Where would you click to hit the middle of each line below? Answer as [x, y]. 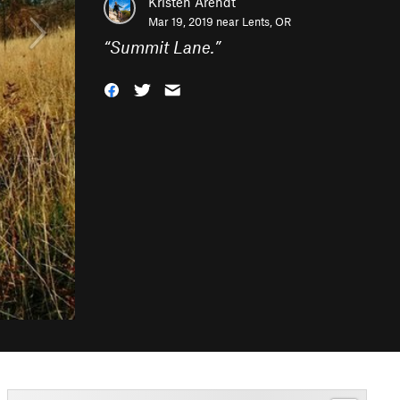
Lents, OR [267, 21]
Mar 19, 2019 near [195, 21]
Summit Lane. [162, 47]
